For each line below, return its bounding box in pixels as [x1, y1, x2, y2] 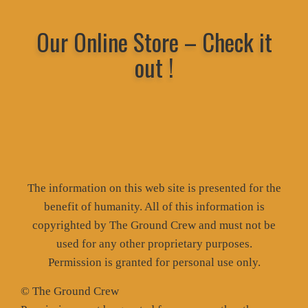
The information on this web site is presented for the [27, 181, 281, 195]
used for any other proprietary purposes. [56, 236, 252, 250]
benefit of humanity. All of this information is [43, 199, 265, 213]
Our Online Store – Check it [36, 23, 272, 59]
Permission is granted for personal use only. [47, 255, 261, 269]
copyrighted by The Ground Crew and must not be [32, 218, 276, 232]
